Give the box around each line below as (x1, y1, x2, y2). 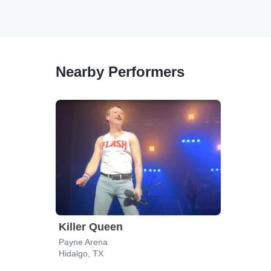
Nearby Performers (56, 64, 184, 80)
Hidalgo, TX (59, 249, 103, 258)
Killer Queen (59, 221, 123, 233)
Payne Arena (59, 237, 108, 247)
